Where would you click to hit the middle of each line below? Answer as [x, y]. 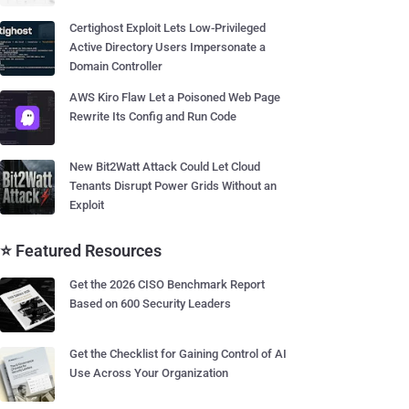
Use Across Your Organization [149, 373]
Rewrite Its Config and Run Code [153, 116]
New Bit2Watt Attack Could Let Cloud [165, 167]
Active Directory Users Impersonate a [168, 47]
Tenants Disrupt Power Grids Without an [173, 186]
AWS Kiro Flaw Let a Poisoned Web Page [175, 97]
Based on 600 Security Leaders [150, 304]
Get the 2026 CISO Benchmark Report [167, 284]
